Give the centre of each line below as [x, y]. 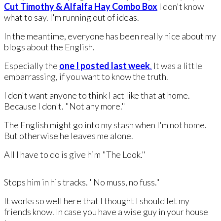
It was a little [177, 65]
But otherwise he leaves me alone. [69, 135]
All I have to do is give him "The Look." [75, 154]
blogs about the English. [50, 47]
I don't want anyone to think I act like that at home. [97, 95]
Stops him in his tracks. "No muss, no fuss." [82, 182]
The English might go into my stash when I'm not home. [105, 125]
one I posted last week [105, 65]
